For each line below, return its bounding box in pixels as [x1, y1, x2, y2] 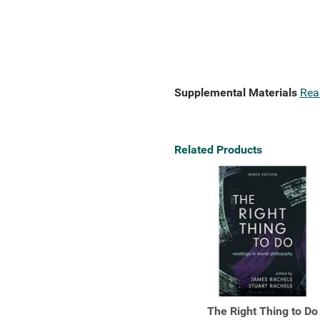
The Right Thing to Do [206, 304, 318, 318]
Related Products [174, 143, 262, 156]
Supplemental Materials [174, 86, 297, 99]
